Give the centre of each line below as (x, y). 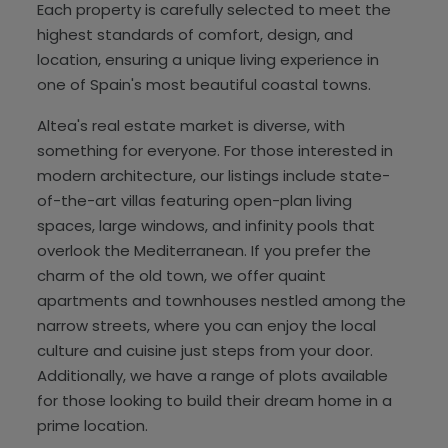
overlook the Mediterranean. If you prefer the (204, 250)
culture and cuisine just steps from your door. (205, 350)
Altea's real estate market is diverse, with (191, 125)
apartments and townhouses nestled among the (222, 300)
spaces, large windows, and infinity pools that (206, 225)
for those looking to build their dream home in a (215, 400)
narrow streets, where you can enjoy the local (207, 325)
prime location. (93, 425)
